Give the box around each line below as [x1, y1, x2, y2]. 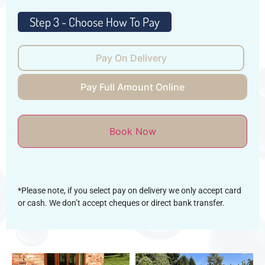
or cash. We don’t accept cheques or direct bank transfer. [18, 198, 225, 208]
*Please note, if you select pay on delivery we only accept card [18, 185, 241, 196]
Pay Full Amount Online [80, 80, 185, 93]
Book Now [109, 125, 156, 137]
